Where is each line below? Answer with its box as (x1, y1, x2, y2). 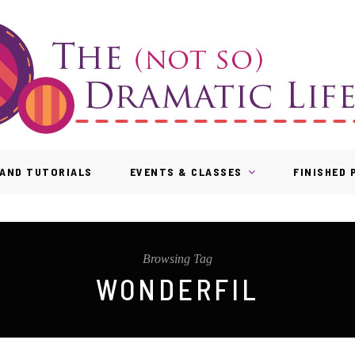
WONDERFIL (96, 272, 259, 306)
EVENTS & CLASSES (129, 165, 242, 178)
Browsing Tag (143, 252, 212, 265)
